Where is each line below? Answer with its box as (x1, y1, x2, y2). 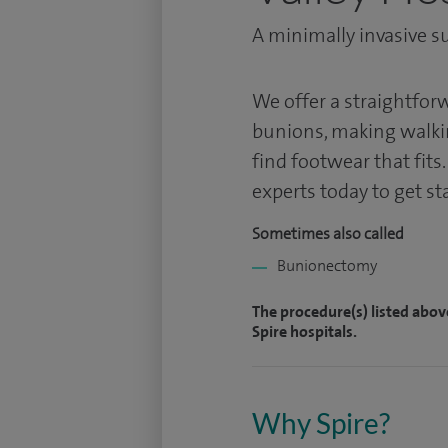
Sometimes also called (252, 223, 404, 244)
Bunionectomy (277, 255, 377, 276)
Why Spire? (252, 406, 390, 440)
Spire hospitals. (252, 321, 357, 342)
